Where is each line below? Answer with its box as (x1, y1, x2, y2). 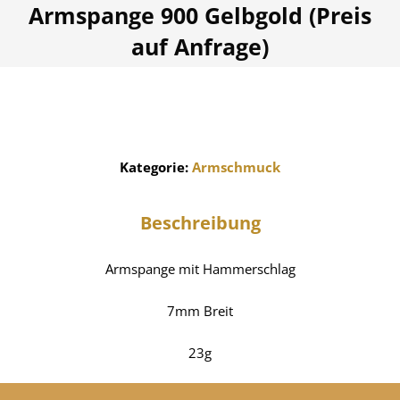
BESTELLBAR (40, 112, 104, 128)
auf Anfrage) (131, 31, 269, 62)
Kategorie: (120, 158, 192, 177)
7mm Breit (167, 302, 233, 321)
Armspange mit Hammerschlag (104, 260, 296, 279)
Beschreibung (139, 211, 261, 236)
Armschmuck (192, 158, 280, 177)
